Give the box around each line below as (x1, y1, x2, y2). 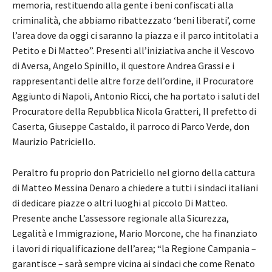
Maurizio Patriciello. (12, 135, 95, 148)
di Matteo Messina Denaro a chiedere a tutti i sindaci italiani (12, 181, 258, 194)
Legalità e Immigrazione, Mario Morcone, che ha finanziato (12, 226, 257, 239)
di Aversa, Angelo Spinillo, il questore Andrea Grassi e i (12, 59, 234, 72)
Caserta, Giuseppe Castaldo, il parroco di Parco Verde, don (12, 120, 250, 132)
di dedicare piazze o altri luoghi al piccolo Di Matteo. (12, 196, 228, 209)
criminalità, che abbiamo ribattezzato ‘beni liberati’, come (12, 13, 256, 26)
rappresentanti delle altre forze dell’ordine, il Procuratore (12, 74, 254, 87)
